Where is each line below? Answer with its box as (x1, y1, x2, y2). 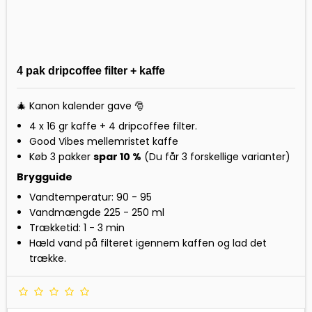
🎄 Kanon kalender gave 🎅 (17, 99, 144, 114)
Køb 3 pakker (29, 150, 93, 164)
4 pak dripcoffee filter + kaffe (17, 65, 165, 77)
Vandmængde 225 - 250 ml (29, 205, 164, 220)
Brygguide (17, 170, 72, 185)
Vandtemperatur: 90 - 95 (29, 190, 155, 205)
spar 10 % (93, 150, 141, 164)
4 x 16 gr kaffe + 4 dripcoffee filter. (29, 119, 200, 134)
